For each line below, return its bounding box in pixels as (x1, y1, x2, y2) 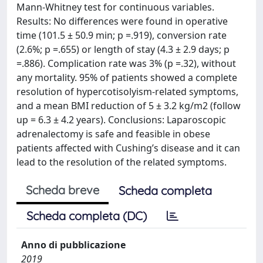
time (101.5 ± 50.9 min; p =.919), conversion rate (16, 28, 227, 42)
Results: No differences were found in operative (16, 14, 228, 28)
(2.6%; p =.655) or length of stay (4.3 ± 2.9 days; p (16, 42, 230, 56)
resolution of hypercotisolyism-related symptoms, (16, 85, 238, 98)
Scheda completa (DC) (26, 208, 147, 223)
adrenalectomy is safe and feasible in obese (16, 127, 210, 140)
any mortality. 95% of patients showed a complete (16, 70, 237, 84)
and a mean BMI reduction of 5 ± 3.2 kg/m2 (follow (16, 99, 241, 112)
